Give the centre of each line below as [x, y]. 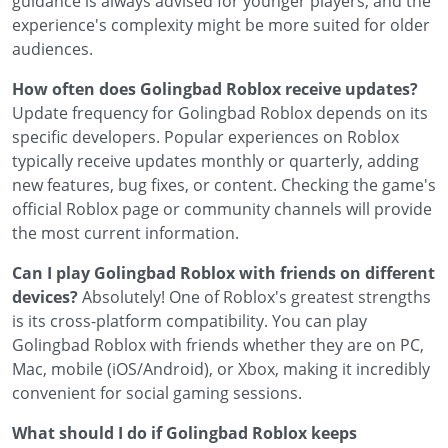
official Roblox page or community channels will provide [222, 209]
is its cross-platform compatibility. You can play [189, 321]
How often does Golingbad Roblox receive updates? [215, 89]
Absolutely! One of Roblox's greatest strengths [254, 297]
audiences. [52, 49]
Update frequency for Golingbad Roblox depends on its [220, 113]
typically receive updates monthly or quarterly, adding [215, 161]
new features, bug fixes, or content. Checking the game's [224, 185]
